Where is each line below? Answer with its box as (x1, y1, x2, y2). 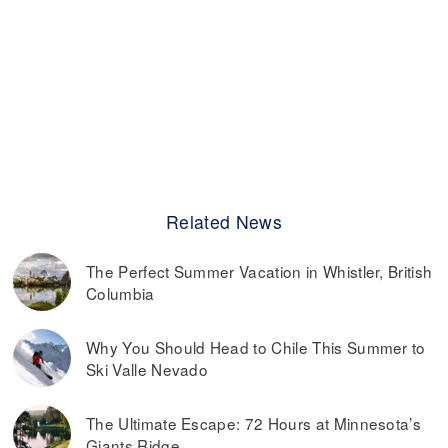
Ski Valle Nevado (86, 358, 209, 380)
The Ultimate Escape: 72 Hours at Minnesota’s (86, 412, 422, 434)
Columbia (86, 282, 155, 304)
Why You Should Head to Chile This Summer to (86, 336, 426, 358)
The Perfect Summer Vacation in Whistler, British (86, 260, 433, 282)
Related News (166, 209, 282, 234)
